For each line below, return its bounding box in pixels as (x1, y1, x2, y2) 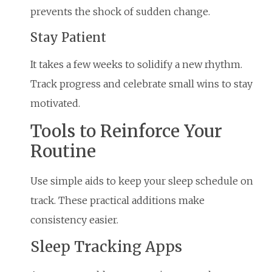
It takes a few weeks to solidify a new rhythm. (30, 58, 242, 70)
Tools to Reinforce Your (30, 120, 222, 143)
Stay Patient (30, 29, 106, 45)
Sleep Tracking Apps (30, 237, 182, 256)
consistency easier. (30, 214, 118, 226)
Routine (30, 140, 96, 163)
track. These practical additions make (30, 194, 205, 207)
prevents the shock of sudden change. (30, 5, 210, 18)
